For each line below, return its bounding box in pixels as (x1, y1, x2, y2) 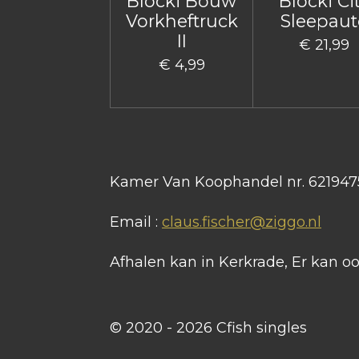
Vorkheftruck (125, 10, 238, 31)
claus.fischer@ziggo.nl (162, 213, 321, 232)
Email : (110, 213, 162, 232)
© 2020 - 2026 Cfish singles (110, 319, 307, 337)
